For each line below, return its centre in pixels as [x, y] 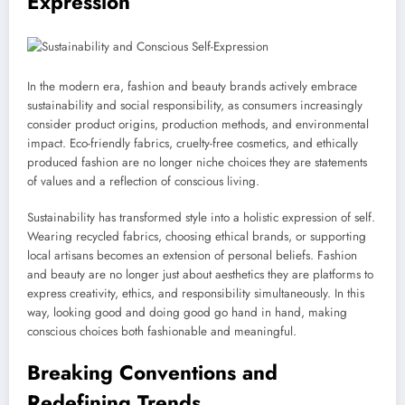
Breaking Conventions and [152, 373]
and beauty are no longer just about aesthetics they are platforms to [200, 274]
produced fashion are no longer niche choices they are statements [197, 162]
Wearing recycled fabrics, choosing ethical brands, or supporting [197, 236]
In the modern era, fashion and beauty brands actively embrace [192, 86]
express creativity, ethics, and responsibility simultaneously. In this [196, 293]
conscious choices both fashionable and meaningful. [162, 331]
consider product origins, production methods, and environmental [198, 124]
